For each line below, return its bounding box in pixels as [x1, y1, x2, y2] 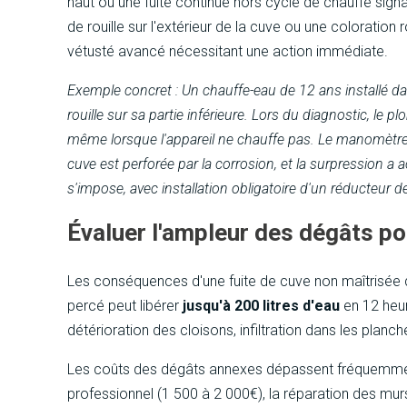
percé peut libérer [67, 296, 184, 314]
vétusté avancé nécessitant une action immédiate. [67, 43, 389, 61]
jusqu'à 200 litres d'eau [183, 296, 341, 314]
